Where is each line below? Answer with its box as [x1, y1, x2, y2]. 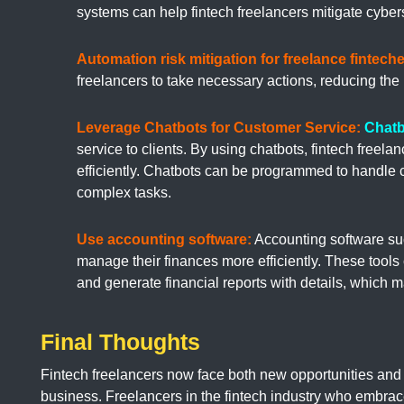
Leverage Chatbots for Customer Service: [77, 120, 364, 136]
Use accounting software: [77, 232, 252, 248]
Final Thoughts [41, 329, 200, 355]
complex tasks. [77, 185, 171, 201]
